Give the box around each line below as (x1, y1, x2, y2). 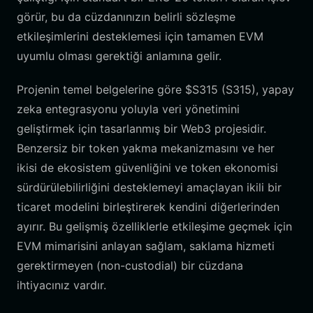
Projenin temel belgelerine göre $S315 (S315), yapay (17, 82, 294, 96)
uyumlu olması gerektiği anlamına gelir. (17, 49, 221, 63)
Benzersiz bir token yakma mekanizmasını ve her (17, 141, 275, 155)
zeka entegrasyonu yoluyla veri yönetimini (17, 102, 240, 116)
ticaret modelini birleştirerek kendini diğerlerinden (17, 200, 279, 214)
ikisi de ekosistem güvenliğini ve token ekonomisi (17, 161, 278, 175)
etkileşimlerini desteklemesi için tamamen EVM (17, 29, 263, 43)
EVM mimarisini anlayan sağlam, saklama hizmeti (17, 239, 275, 253)
